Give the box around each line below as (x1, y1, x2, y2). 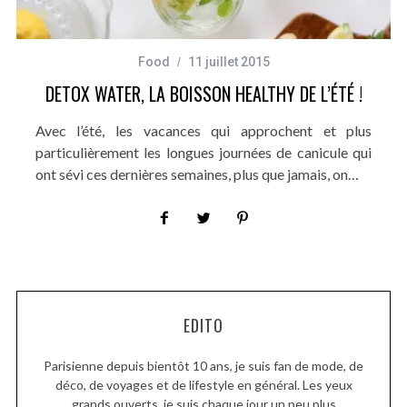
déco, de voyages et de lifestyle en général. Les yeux (55, 376, 352, 392)
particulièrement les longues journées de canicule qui (35, 143, 372, 161)
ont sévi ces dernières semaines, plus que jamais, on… (35, 164, 359, 183)
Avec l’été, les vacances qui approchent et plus (35, 121, 372, 139)
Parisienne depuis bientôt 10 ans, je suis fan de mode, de (44, 357, 363, 373)
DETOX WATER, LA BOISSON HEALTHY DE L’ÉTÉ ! (45, 79, 362, 107)
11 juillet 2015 (187, 54, 270, 69)
